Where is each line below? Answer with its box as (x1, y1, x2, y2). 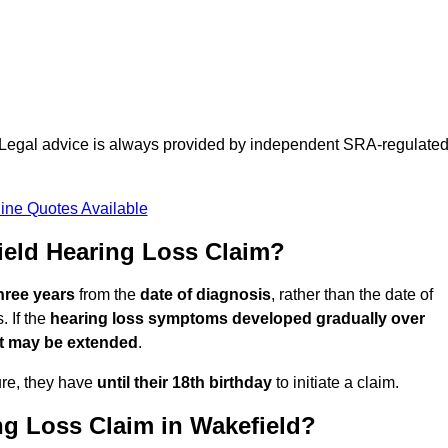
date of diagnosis (140, 286, 271, 304)
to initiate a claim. (272, 374, 399, 392)
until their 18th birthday (97, 374, 272, 392)
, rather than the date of (271, 286, 433, 304)
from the (75, 286, 140, 304)
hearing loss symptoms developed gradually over (50, 310, 425, 328)
